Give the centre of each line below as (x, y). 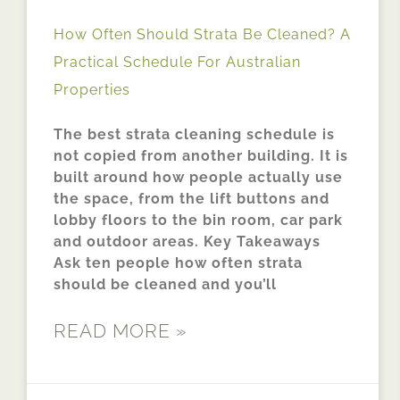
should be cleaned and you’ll (165, 285)
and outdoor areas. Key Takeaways (187, 242)
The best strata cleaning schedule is (194, 135)
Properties (92, 90)
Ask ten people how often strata (178, 263)
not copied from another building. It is (201, 156)
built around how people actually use (198, 178)
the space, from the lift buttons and (192, 199)
